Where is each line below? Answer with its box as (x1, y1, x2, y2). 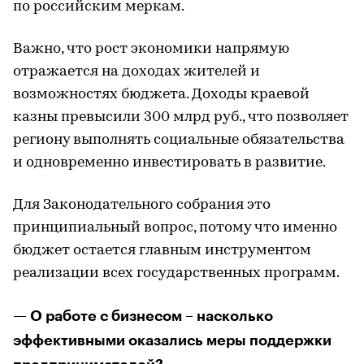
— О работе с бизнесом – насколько (13, 309, 273, 323)
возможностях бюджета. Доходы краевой (13, 87, 310, 102)
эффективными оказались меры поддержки (13, 333, 331, 348)
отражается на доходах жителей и (13, 64, 260, 80)
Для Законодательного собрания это (13, 197, 271, 213)
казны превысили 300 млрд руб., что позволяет (13, 110, 349, 125)
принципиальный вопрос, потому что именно (13, 220, 337, 236)
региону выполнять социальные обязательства (13, 132, 344, 148)
